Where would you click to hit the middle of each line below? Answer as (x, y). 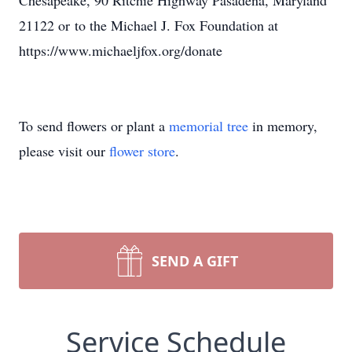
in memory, (283, 126)
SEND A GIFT (195, 261)
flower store (142, 151)
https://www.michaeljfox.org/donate (121, 50)
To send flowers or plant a (94, 126)
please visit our (64, 151)
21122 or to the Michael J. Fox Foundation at (148, 25)
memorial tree (209, 126)
